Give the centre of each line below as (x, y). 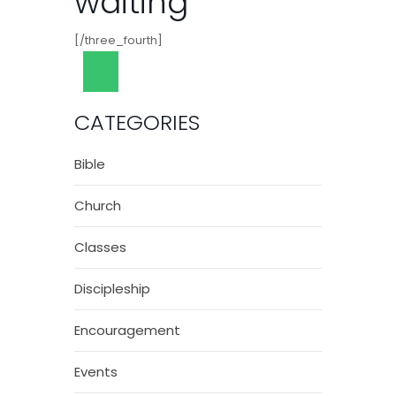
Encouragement (127, 331)
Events (96, 372)
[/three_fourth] (118, 41)
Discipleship (112, 289)
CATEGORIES (137, 123)
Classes (100, 247)
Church (98, 206)
